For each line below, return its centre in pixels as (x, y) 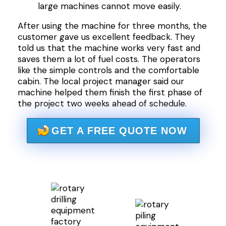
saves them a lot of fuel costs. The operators (109, 59)
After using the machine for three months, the (112, 26)
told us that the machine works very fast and (109, 48)
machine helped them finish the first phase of (110, 93)
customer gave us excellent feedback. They (106, 37)
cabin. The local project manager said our (101, 81)
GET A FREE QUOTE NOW (119, 130)
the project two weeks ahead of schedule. (102, 104)
